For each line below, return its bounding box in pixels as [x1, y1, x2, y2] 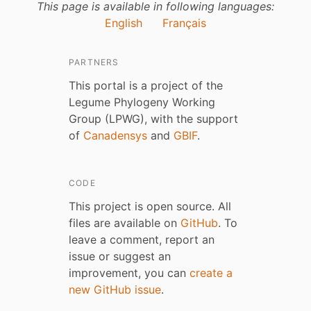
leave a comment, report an [69, 233, 215, 247]
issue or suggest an [69, 249, 171, 264]
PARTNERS [69, 57, 119, 68]
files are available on [69, 216, 180, 230]
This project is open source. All [69, 199, 231, 214]
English [105, 16, 142, 31]
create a [190, 266, 233, 280]
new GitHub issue [69, 283, 161, 297]
